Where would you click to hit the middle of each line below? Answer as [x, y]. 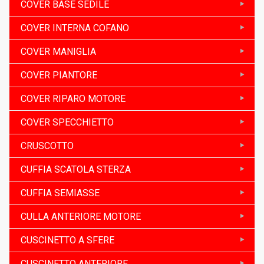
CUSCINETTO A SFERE [67, 240]
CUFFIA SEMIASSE [60, 193]
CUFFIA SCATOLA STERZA [76, 169]
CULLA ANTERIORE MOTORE [81, 216]
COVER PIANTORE [59, 75]
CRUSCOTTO [47, 146]
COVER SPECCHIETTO [67, 122]
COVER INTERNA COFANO [75, 28]
